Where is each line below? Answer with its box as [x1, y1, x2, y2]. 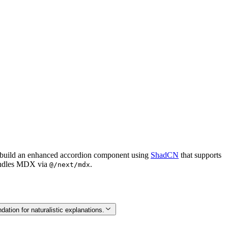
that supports [179, 150, 221, 159]
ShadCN [151, 150, 179, 159]
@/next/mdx [49, 160, 90, 168]
